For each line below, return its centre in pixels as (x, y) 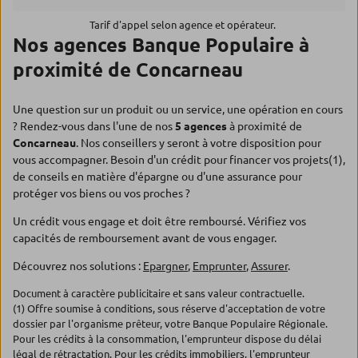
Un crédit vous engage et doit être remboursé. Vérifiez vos (159, 221)
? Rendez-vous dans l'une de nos (94, 126)
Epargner (165, 266)
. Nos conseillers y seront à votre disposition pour (199, 143)
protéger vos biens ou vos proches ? (101, 193)
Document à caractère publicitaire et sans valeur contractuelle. (159, 293)
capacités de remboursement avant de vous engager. (145, 238)
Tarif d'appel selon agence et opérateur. (183, 25)
